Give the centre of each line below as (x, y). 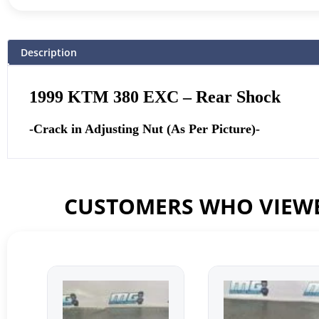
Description (49, 52)
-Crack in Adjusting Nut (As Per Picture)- (145, 129)
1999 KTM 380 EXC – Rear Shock (155, 96)
